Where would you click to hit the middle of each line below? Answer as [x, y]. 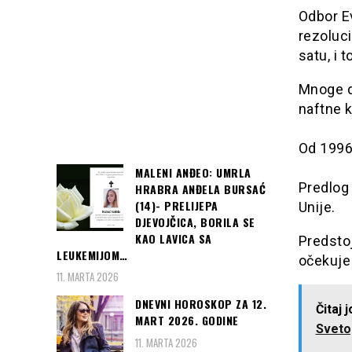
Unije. [317, 207]
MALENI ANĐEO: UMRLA [193, 172]
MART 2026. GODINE [187, 321]
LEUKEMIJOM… [92, 255]
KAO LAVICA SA [174, 238]
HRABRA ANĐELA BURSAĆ [200, 189]
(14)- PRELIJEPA [177, 205]
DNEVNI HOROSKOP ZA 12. [201, 304]
